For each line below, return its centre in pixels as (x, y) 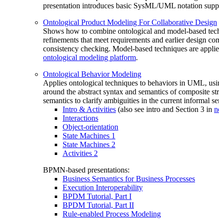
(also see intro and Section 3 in (165, 109)
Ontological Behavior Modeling (92, 74)
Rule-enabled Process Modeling (112, 214)
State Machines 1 (89, 136)
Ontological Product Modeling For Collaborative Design (130, 22)
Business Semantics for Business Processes (129, 179)
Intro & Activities (89, 109)
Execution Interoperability (103, 187)
